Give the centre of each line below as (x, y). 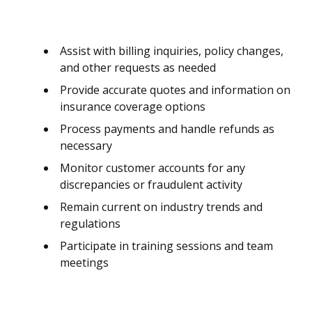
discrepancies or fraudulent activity (151, 185)
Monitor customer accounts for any (153, 168)
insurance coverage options (133, 107)
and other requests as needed (138, 68)
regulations (90, 224)
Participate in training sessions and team (166, 246)
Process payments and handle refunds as (167, 129)
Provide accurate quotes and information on (175, 90)
